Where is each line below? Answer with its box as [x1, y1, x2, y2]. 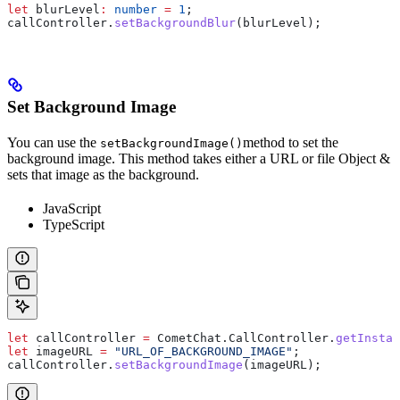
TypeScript [43, 217, 104, 233]
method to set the [243, 135, 338, 151]
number [107, 2, 157, 16]
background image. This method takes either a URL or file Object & [7, 151, 390, 167]
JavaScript [43, 201, 101, 217]
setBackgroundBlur [114, 15, 236, 29]
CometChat [150, 331, 221, 346]
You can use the [7, 135, 100, 151]
